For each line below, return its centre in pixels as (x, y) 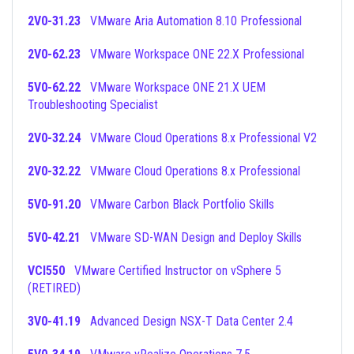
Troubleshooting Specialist (93, 105)
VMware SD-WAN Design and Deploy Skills (196, 237)
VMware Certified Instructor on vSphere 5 (70, 271)
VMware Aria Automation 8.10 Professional (196, 21)
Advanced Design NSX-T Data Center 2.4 (192, 321)
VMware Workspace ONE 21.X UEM (85, 87)
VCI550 (46, 271)
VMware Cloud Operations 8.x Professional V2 (203, 138)
